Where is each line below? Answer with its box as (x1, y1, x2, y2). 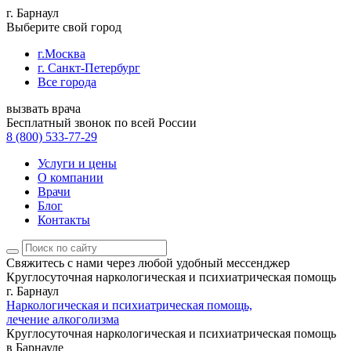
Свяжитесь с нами (6, 256, 103, 270)
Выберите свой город (6, 20, 121, 34)
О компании (38, 171, 103, 184)
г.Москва (38, 47, 85, 60)
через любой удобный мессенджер (103, 256, 290, 270)
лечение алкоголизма (6, 313, 119, 326)
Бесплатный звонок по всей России (6, 116, 197, 129)
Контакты (38, 213, 90, 226)
